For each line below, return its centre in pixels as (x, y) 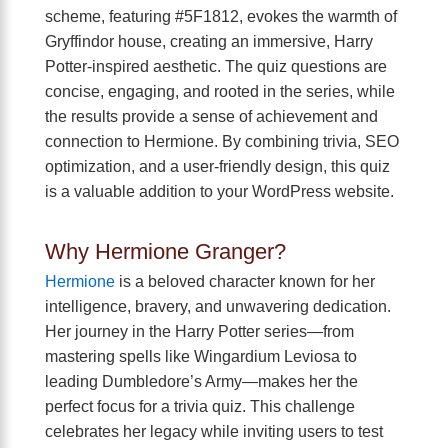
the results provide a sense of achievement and (211, 116)
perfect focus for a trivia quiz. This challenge (200, 406)
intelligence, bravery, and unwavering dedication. (218, 306)
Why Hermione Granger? (165, 251)
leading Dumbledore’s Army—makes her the (201, 381)
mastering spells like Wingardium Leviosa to (201, 356)
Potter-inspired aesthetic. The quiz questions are (216, 66)
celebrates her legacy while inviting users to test (214, 431)
